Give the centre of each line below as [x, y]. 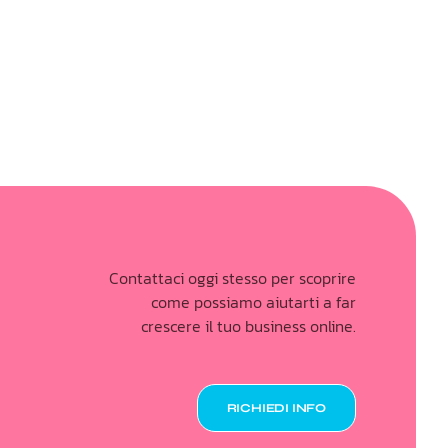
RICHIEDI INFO [276, 408]
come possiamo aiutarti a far [253, 302]
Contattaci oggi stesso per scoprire [232, 278]
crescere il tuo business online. [248, 326]
